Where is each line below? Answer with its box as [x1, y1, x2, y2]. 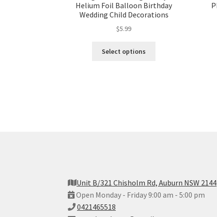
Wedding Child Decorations [79, 9, 169, 19]
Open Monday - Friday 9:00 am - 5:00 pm [75, 190, 205, 200]
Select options [102, 46, 146, 56]
